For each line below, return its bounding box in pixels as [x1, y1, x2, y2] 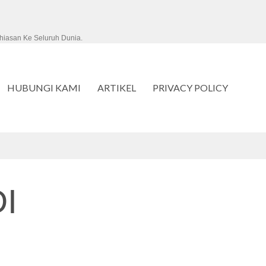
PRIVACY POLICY [153, 82, 228, 93]
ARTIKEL [97, 82, 136, 93]
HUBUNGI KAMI [7, 82, 81, 93]
